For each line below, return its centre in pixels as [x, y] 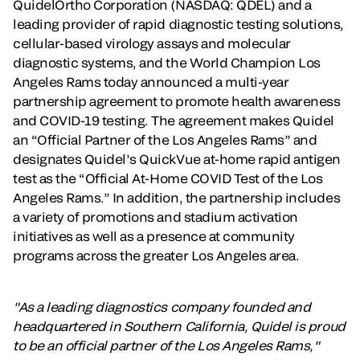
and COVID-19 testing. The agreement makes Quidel [174, 121]
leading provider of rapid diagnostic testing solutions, [178, 24]
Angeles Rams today [76, 82]
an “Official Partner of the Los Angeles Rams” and [165, 140]
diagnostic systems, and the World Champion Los [167, 63]
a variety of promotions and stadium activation [155, 217]
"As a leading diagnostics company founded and [162, 307]
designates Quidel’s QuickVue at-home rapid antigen [177, 159]
